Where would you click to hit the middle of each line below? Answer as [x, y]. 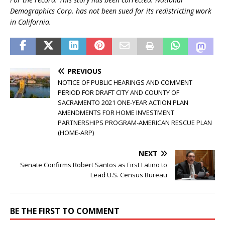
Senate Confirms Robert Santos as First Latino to [94, 164]
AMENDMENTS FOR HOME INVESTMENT [116, 112]
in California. [31, 22]
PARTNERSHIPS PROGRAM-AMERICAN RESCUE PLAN [135, 122]
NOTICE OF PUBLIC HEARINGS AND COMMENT [125, 82]
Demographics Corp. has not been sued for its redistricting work [111, 11]
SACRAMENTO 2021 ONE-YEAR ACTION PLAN [123, 102]
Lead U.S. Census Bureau [129, 175]
